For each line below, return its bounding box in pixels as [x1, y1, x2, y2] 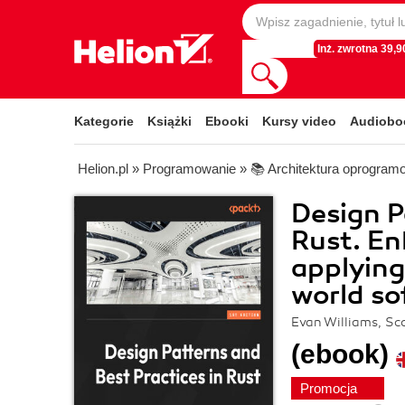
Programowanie [143, 161, 236, 176]
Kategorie [74, 114, 134, 128]
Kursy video [262, 114, 336, 128]
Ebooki [205, 114, 249, 128]
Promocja [300, 381, 361, 396]
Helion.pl [78, 161, 128, 176]
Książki [147, 114, 192, 128]
